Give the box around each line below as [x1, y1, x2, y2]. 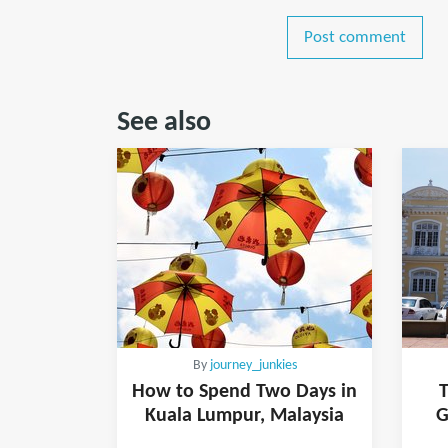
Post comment [304, 28, 406, 46]
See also [117, 108, 211, 137]
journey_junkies [209, 358, 297, 372]
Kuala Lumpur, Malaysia [145, 405, 344, 426]
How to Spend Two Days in [132, 381, 357, 402]
